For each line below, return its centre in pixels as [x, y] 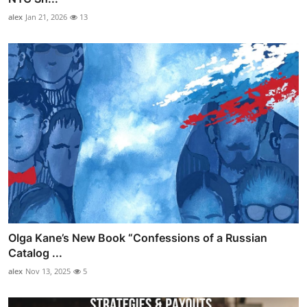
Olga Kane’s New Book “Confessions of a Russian [138, 237]
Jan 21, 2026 [46, 17]
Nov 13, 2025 [48, 271]
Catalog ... [35, 253]
